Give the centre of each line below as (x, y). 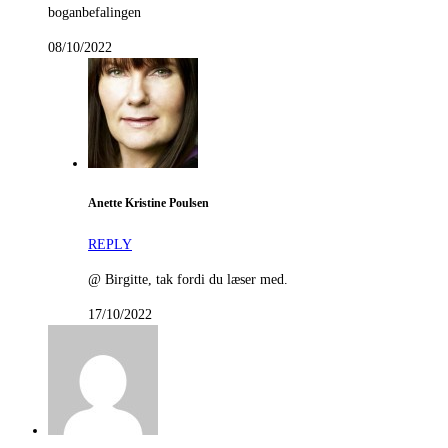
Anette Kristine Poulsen (148, 204)
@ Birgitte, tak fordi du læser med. (188, 279)
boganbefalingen (94, 12)
